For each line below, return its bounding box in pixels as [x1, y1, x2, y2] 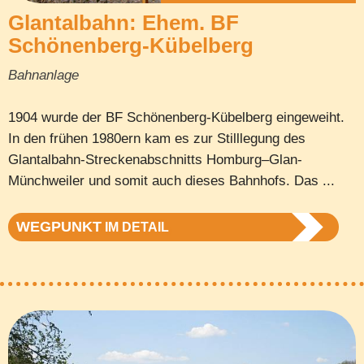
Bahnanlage [8, 67, 79, 83]
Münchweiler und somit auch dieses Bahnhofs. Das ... [8, 172, 335, 188]
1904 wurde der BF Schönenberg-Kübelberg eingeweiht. [8, 109, 344, 125]
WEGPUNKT [16, 218, 102, 235]
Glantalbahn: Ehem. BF [8, 10, 239, 35]
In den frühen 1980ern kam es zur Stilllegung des [8, 130, 305, 146]
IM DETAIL [102, 219, 169, 234]
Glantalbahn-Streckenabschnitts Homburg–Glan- [8, 151, 302, 167]
